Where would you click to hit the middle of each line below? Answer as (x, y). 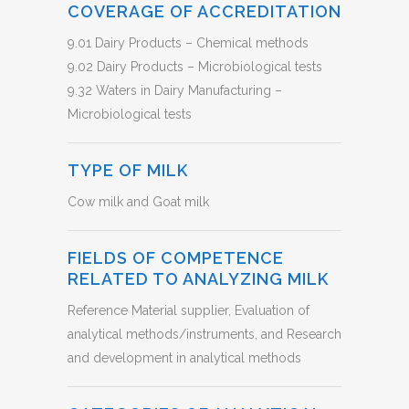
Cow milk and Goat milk (138, 202)
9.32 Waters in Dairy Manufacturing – (175, 90)
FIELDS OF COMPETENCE (176, 258)
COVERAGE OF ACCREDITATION (204, 11)
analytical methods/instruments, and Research (204, 334)
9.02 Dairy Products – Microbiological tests (195, 67)
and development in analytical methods (184, 358)
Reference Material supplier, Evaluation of (189, 310)
